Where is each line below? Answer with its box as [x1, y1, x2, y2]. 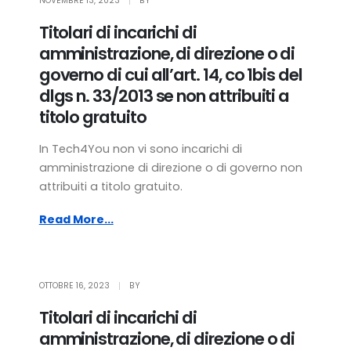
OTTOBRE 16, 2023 [38, 280, 110, 292]
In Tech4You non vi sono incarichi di [38, 140, 242, 157]
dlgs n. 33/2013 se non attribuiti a [38, 83, 290, 108]
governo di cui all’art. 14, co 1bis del [38, 62, 302, 87]
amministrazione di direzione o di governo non [38, 159, 302, 175]
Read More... [38, 212, 114, 228]
